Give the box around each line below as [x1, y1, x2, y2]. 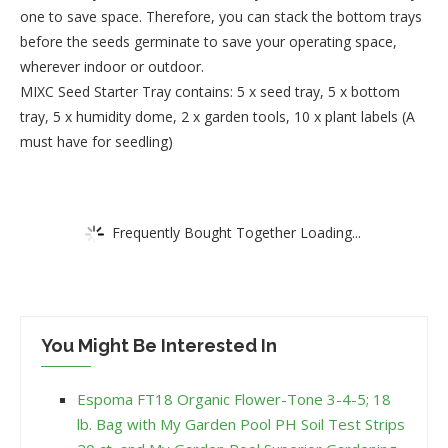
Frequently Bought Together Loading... [112, 222, 361, 242]
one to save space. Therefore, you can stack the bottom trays [20, 7, 422, 27]
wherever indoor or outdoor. [20, 57, 204, 77]
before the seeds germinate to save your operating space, [20, 32, 397, 52]
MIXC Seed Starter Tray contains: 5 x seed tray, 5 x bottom [20, 82, 400, 102]
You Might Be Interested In [41, 335, 277, 357]
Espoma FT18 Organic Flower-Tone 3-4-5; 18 [77, 389, 391, 410]
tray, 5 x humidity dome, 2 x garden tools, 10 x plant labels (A [20, 107, 415, 127]
